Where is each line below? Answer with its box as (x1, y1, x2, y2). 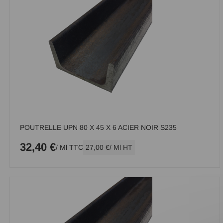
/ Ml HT (110, 143, 132, 151)
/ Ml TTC (56, 143, 83, 151)
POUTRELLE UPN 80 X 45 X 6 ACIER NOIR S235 (20, 123, 177, 131)
